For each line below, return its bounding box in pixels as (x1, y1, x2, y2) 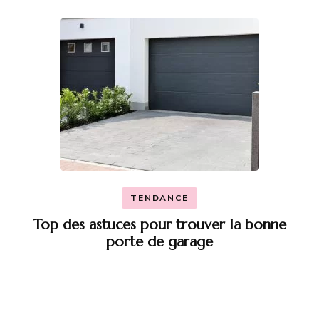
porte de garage (106, 233, 213, 251)
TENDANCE (130, 192, 189, 204)
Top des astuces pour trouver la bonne (33, 216, 286, 234)
